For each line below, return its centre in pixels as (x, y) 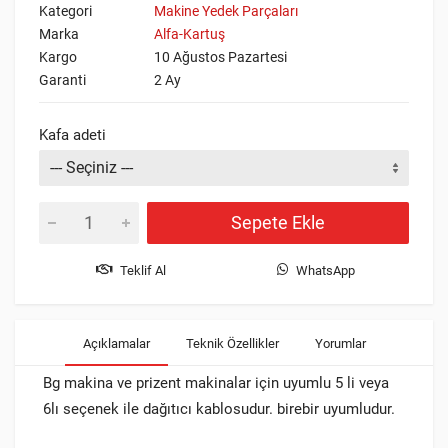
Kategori (65, 10)
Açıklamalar (116, 343)
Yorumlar (340, 343)
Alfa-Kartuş (189, 33)
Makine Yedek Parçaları (226, 10)
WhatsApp (325, 270)
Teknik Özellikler (232, 343)
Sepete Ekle (278, 222)
